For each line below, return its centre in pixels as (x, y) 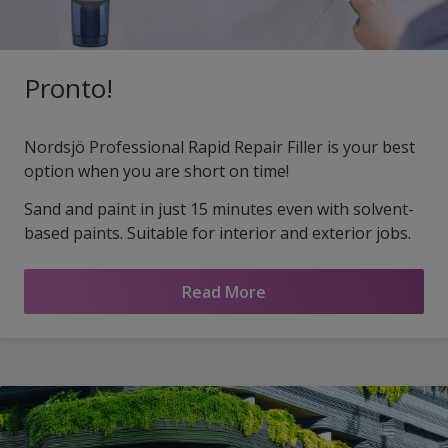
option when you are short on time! (158, 171)
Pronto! (68, 88)
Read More (224, 291)
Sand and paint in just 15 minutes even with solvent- (219, 209)
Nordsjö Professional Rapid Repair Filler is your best (219, 147)
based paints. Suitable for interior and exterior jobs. (217, 233)
